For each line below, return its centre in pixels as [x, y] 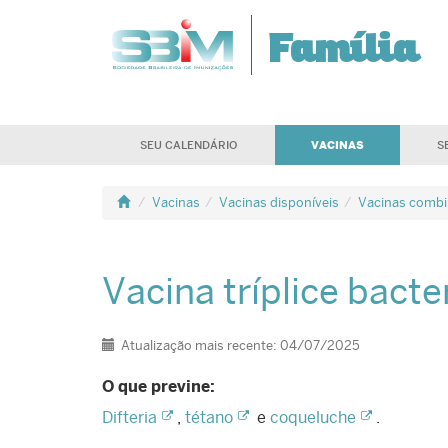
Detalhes [133, 347]
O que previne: [158, 387]
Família [344, 52]
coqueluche [313, 418]
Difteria [129, 418]
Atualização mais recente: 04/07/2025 [241, 346]
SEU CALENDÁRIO [189, 145]
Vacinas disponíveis [279, 202]
